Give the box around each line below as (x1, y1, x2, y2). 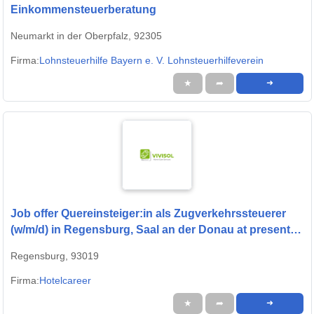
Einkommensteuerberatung (11, 4, 156, 16)
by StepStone (11, 240, 83, 252)
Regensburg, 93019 (11, 250, 99, 262)
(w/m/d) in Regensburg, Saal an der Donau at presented (11, 224, 303, 236)
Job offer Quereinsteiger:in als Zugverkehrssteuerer (11, 207, 286, 220)
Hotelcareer (39, 275, 91, 287)
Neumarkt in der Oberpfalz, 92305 (11, 30, 162, 42)
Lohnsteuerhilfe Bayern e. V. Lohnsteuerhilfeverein (39, 55, 264, 67)
